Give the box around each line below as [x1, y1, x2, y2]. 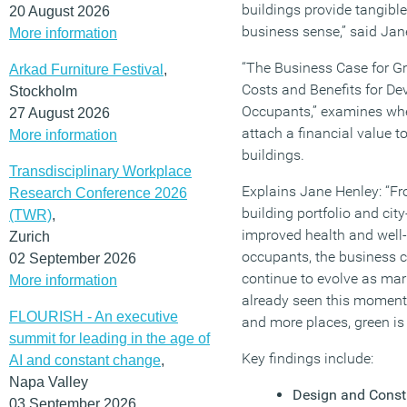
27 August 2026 [9, 104, 110, 121]
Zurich [9, 228, 50, 244]
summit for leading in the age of [9, 330, 210, 346]
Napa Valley [9, 373, 88, 390]
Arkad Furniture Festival [9, 61, 164, 77]
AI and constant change [9, 352, 161, 368]
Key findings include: [242, 350, 373, 368]
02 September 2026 [9, 250, 136, 266]
